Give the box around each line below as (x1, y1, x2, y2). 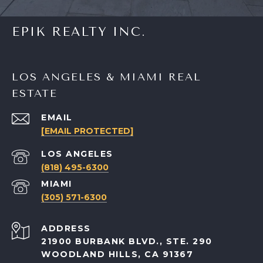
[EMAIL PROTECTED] (41, 125, 133, 136)
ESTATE (12, 86, 58, 100)
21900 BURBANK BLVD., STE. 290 (41, 235, 213, 247)
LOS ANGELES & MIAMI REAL (12, 70, 201, 83)
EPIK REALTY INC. (12, 24, 146, 39)
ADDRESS (41, 222, 91, 234)
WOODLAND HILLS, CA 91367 (41, 248, 193, 259)
